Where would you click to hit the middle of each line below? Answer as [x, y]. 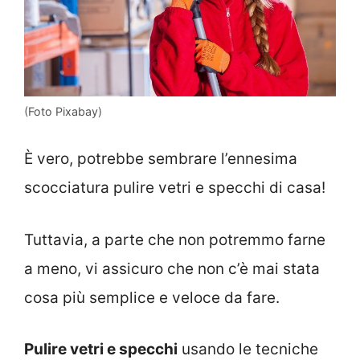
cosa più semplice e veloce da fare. [152, 297]
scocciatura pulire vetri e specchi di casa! [175, 188]
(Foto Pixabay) [63, 111]
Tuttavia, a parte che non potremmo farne [175, 239]
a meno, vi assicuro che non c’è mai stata [172, 268]
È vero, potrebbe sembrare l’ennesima [161, 159]
